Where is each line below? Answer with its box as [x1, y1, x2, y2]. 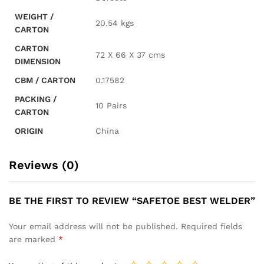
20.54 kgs [95, 18, 134, 28]
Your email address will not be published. [9, 221, 178, 231]
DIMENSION [15, 56, 61, 66]
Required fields [181, 221, 242, 231]
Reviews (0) [9, 157, 79, 172]
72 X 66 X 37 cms [95, 49, 165, 60]
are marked [9, 234, 58, 244]
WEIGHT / [15, 11, 54, 21]
